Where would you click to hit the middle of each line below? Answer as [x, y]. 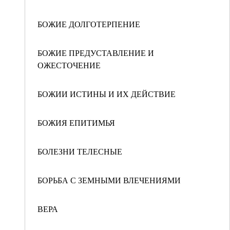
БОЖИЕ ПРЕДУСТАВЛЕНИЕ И [96, 53]
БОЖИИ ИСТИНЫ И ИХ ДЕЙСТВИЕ [107, 94]
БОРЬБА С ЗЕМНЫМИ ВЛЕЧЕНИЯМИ [109, 180]
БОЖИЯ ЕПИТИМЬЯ [76, 122]
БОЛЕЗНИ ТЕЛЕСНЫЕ [80, 151]
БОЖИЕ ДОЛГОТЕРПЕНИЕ [89, 24]
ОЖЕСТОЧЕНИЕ [69, 65]
